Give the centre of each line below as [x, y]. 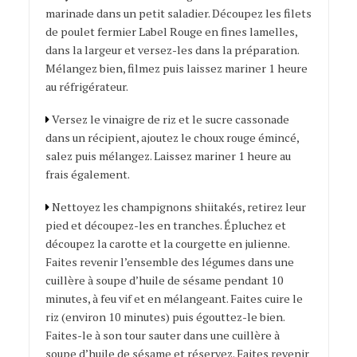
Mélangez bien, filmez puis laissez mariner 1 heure [176, 69]
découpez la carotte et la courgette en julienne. [167, 243]
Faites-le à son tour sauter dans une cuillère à [162, 335]
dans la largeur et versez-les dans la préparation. [172, 50]
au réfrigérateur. [86, 87]
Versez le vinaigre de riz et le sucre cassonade [169, 119]
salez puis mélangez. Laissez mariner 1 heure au [168, 155]
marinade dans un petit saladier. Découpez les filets [178, 14]
